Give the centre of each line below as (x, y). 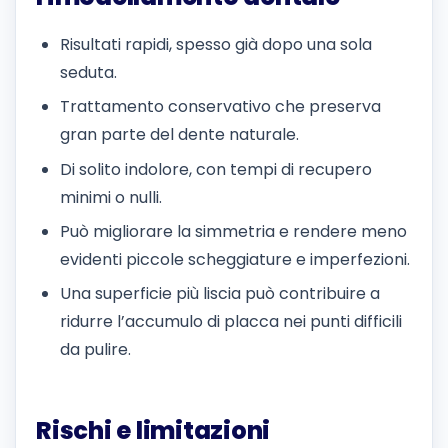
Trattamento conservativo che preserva (220, 107)
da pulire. (95, 350)
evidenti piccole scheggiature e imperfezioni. (235, 259)
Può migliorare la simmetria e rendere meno (233, 231)
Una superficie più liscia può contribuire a (220, 294)
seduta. (88, 72)
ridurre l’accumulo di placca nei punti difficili (231, 322)
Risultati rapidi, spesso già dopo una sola (216, 44)
